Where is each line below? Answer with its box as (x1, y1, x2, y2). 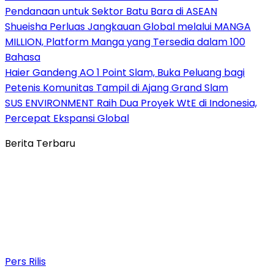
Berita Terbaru (5, 136, 75, 150)
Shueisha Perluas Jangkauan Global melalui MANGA (5, 19, 251, 34)
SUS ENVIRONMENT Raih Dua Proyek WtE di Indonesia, (5, 95, 257, 110)
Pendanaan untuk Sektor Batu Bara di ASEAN (5, 4, 217, 18)
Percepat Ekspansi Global (5, 111, 129, 125)
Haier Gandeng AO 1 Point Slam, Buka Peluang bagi (5, 65, 245, 80)
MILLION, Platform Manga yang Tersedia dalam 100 (5, 34, 245, 49)
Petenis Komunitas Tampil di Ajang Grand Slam (5, 80, 228, 95)
